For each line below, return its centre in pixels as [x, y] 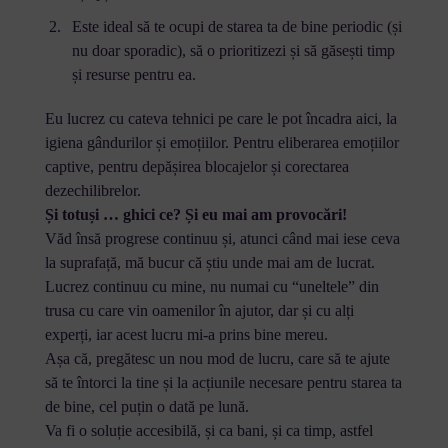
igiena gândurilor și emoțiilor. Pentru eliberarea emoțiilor [221, 142]
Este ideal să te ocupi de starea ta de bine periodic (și [236, 26]
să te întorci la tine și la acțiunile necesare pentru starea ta [223, 382]
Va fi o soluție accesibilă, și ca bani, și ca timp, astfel [208, 430]
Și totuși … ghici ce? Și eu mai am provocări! [195, 214]
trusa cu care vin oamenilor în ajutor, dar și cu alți [199, 310]
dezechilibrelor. [94, 190]
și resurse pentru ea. [133, 74]
